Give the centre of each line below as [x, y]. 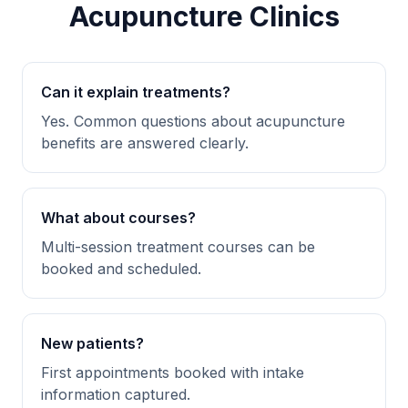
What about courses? [118, 218]
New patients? [92, 343]
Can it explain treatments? [136, 92]
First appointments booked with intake [173, 372]
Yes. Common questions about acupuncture [193, 121]
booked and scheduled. [121, 269]
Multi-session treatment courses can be [178, 247]
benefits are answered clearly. [145, 143]
